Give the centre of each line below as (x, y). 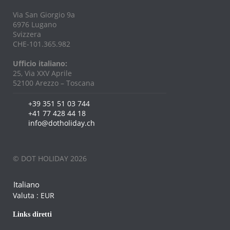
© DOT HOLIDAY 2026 (50, 158)
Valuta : (26, 195)
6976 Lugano (35, 24)
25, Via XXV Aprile (42, 73)
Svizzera (27, 34)
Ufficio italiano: (40, 63)
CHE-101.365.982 (42, 44)
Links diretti (32, 215)
